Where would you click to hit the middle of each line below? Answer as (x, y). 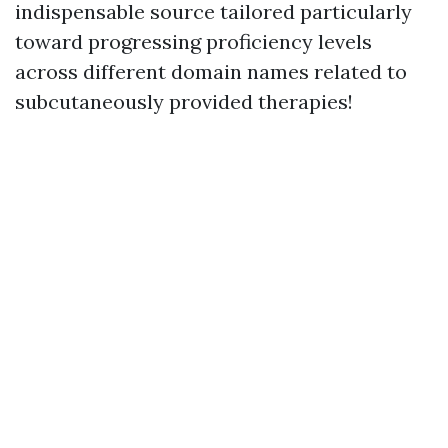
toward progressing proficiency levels (193, 41)
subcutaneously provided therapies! (184, 101)
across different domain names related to (211, 71)
